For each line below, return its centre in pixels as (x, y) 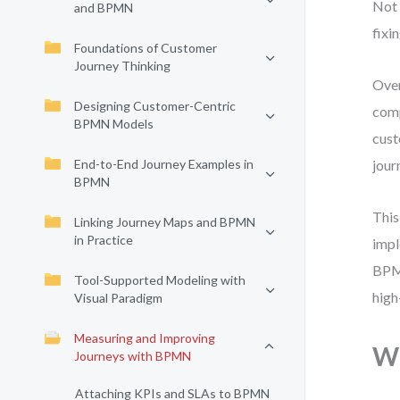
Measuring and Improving (145, 338)
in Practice (104, 240)
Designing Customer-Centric (155, 106)
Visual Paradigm (118, 298)
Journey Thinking (122, 66)
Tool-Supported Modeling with (160, 280)
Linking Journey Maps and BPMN (165, 222)
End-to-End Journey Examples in (164, 164)
